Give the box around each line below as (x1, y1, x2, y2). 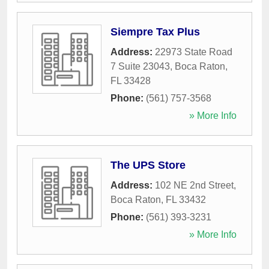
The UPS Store (110, 159, 186, 172)
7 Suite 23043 (110, 61, 170, 72)
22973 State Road (155, 47, 232, 58)
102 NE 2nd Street (155, 180, 234, 191)
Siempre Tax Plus (110, 26, 200, 38)
